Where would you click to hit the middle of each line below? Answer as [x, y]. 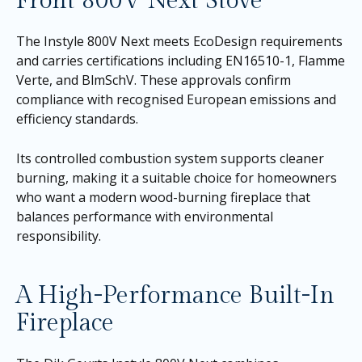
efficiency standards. [77, 118]
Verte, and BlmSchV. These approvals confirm [154, 80]
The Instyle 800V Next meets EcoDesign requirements [179, 41]
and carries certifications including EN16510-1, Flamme [181, 60]
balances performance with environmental [145, 217]
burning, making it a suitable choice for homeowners [177, 178]
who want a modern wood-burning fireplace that [163, 198]
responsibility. [59, 236]
